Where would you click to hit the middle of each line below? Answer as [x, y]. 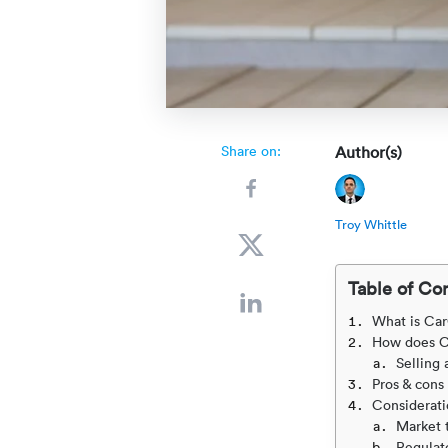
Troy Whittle [370, 223]
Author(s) [368, 151]
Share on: [250, 150]
